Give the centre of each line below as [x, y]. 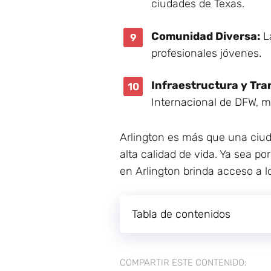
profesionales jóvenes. [206, 53]
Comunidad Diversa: [206, 36]
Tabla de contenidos [181, 214]
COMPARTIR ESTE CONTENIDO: [183, 262]
